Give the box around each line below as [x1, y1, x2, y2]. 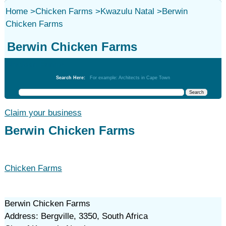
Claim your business [4, 108, 82, 118]
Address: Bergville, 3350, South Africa [4, 211, 148, 221]
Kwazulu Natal [100, 7, 154, 16]
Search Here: [55, 75, 90, 80]
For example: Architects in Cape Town [89, 75, 170, 80]
